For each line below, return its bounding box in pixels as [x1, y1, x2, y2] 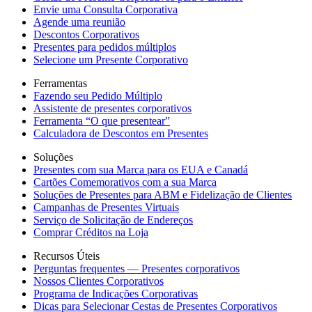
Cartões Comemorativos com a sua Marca [33, 176, 217, 188]
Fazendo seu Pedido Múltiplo [33, 90, 162, 102]
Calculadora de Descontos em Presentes [33, 127, 208, 139]
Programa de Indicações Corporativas [33, 288, 198, 299]
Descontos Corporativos [33, 29, 139, 40]
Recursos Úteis [33, 250, 100, 262]
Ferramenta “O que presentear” [33, 115, 170, 127]
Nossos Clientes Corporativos [33, 275, 164, 287]
